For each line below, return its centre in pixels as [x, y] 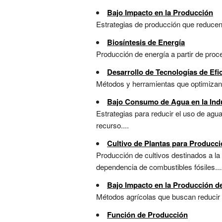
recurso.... [112, 125]
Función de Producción [147, 215]
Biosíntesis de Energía [146, 42]
